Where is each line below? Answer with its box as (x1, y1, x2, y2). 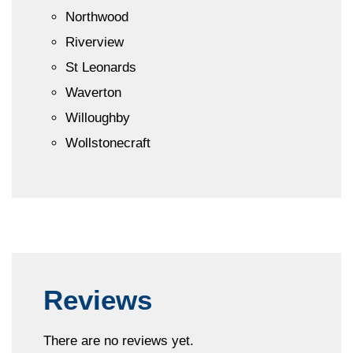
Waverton (65, 84, 121, 100)
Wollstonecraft (65, 135, 150, 150)
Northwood (65, 9, 128, 24)
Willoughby (65, 110, 130, 125)
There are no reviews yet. (43, 333, 194, 348)
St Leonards (65, 59, 136, 75)
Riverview (65, 34, 124, 50)
